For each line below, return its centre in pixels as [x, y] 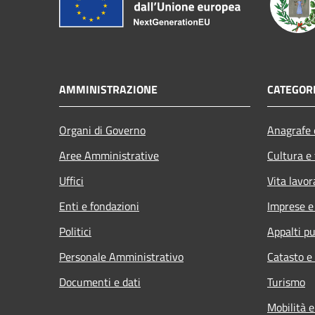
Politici [75, 231]
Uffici [71, 180]
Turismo [286, 282]
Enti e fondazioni [99, 206]
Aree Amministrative [109, 155]
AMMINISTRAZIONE [108, 89]
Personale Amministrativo [121, 256]
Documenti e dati [100, 282]
